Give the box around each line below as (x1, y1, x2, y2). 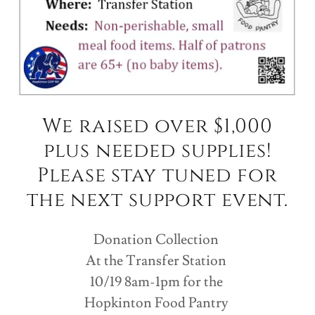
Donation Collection (91, 230, 224, 249)
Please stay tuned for (37, 162, 278, 188)
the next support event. (27, 186, 288, 213)
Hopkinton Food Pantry (84, 293, 231, 312)
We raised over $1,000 (42, 112, 273, 139)
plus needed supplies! (44, 137, 271, 164)
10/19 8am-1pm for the (89, 272, 226, 291)
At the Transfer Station (86, 251, 229, 270)
